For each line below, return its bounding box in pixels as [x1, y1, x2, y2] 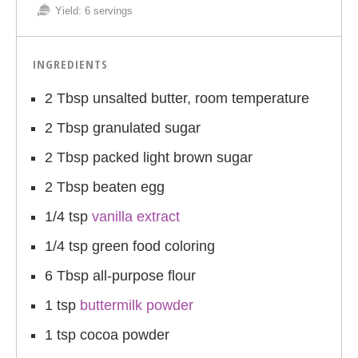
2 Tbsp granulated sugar [45, 119, 201, 136]
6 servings [85, 4, 133, 17]
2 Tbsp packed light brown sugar [45, 149, 253, 165]
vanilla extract [92, 208, 180, 225]
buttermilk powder [80, 296, 193, 313]
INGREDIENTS [33, 55, 108, 72]
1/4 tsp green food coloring [45, 237, 215, 254]
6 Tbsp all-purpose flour [45, 267, 196, 284]
